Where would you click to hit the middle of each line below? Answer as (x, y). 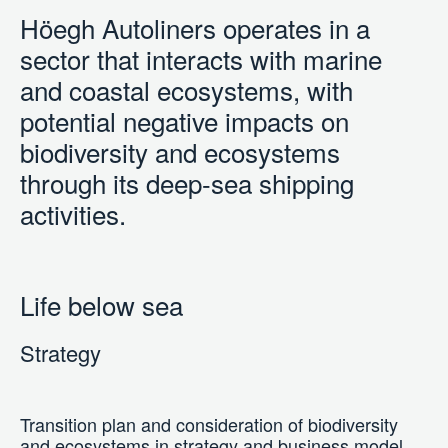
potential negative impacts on (184, 120)
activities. (73, 213)
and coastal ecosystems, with (186, 89)
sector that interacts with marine (201, 58)
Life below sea (101, 304)
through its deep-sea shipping (187, 182)
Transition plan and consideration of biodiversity (209, 424)
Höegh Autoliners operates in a (195, 27)
